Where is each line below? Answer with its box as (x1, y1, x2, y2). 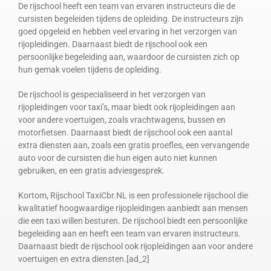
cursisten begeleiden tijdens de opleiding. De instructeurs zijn (18, 13, 243, 24)
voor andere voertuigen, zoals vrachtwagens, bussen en (18, 114, 226, 125)
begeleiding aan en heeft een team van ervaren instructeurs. (18, 228, 241, 238)
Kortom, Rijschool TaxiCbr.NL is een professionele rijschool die (18, 190, 248, 200)
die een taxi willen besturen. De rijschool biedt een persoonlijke (18, 215, 247, 226)
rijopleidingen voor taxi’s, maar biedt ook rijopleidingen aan (18, 102, 235, 112)
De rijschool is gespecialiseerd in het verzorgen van (18, 89, 206, 99)
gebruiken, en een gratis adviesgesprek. (18, 165, 165, 175)
